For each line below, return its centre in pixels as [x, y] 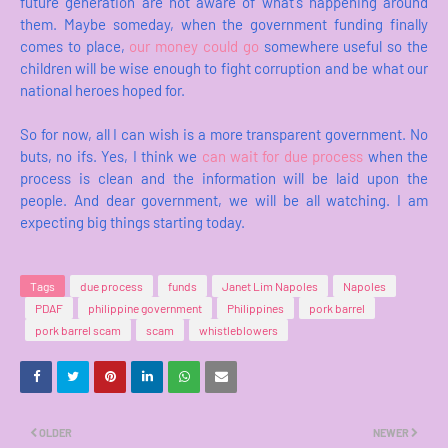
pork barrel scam [78, 329]
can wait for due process [282, 155]
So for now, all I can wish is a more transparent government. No [224, 133]
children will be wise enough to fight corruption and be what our [224, 67]
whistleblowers [238, 329]
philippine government [145, 307]
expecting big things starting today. [134, 221]
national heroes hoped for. [104, 89]
